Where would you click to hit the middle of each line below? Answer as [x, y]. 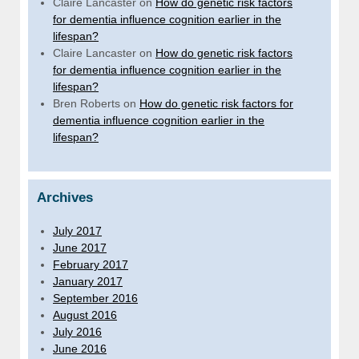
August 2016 [85, 315]
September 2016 [95, 298]
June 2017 [80, 248]
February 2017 [91, 265]
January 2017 [88, 282]
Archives [65, 198]
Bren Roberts [87, 104]
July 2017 [77, 231]
